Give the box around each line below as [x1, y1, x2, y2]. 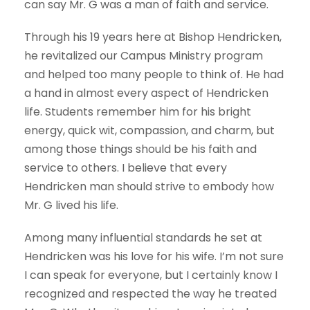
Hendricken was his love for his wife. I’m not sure [24, 248, 284, 265]
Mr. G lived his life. [24, 197, 118, 214]
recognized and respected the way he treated [24, 286, 277, 302]
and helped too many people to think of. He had [24, 66, 284, 83]
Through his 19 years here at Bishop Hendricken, [24, 29, 282, 46]
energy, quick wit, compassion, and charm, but [24, 122, 275, 139]
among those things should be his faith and [24, 141, 257, 158]
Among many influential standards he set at [24, 230, 262, 246]
